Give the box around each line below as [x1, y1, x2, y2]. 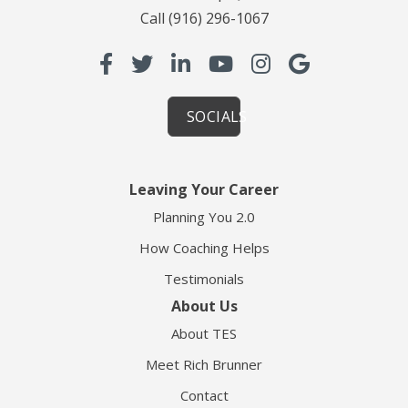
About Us [170, 296, 238, 317]
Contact [179, 386, 229, 405]
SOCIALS [187, 107, 248, 127]
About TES [171, 324, 237, 343]
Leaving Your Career [129, 179, 279, 200]
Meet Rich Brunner [146, 355, 262, 374]
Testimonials [164, 270, 244, 289]
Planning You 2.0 [153, 208, 255, 227]
